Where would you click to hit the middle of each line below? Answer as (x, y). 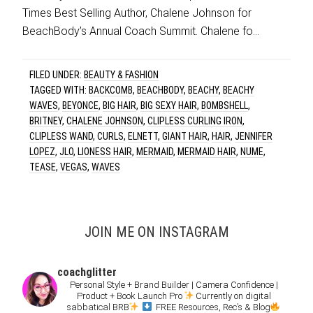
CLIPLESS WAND (61, 136)
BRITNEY (46, 121)
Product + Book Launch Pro (131, 296)
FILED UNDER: (57, 75)
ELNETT (143, 136)
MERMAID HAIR (207, 152)
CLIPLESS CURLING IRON (195, 121)
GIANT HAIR (185, 136)
